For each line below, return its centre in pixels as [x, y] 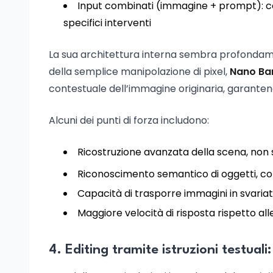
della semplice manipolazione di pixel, [139, 72]
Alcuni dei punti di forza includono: [129, 120]
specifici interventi [107, 23]
